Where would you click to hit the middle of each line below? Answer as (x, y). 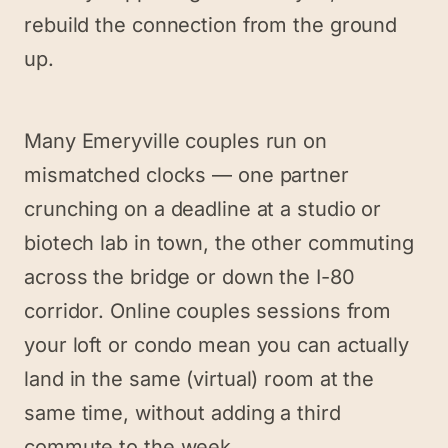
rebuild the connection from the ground (211, 25)
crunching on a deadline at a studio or (203, 209)
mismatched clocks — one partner (186, 175)
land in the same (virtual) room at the (199, 379)
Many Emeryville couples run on (175, 141)
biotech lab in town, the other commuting (219, 243)
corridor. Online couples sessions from (208, 311)
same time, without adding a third (182, 413)
